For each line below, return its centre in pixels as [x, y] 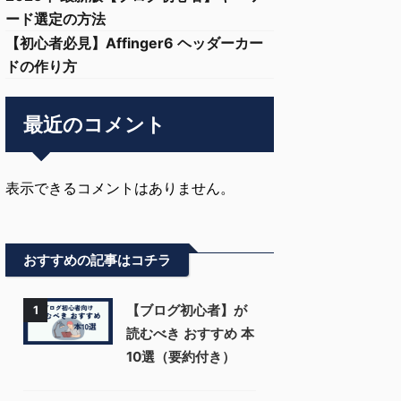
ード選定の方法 [55, 18]
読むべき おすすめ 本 [190, 333]
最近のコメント [94, 124]
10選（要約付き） [181, 356]
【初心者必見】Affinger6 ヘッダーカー [134, 43]
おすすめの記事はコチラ [97, 260]
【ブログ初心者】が [187, 310]
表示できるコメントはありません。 [120, 188]
